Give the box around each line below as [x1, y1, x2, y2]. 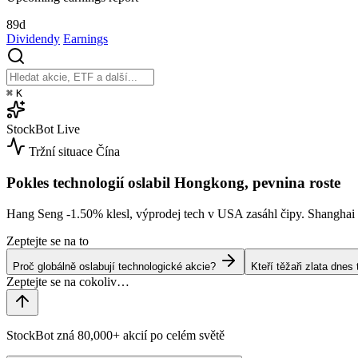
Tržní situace [29, 145, 93, 159]
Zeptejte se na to [6, 233, 89, 248]
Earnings [63, 32, 108, 46]
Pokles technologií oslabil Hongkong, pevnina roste [6, 173, 340, 191]
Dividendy [6, 32, 60, 46]
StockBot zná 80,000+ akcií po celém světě [6, 328, 225, 342]
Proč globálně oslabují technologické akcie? [13, 260, 216, 272]
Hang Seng [6, 206, 66, 221]
